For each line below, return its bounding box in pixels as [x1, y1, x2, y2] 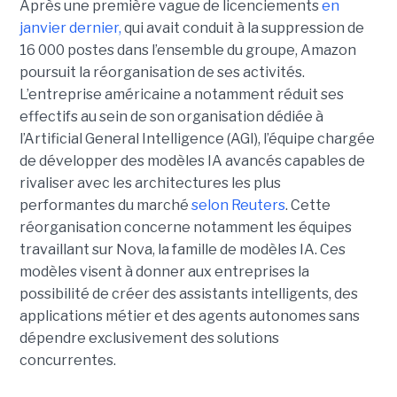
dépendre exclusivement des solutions [19, 329, 279, 346]
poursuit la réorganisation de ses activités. [19, 63, 305, 81]
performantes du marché [19, 196, 191, 214]
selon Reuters [191, 196, 285, 214]
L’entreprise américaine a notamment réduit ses [19, 85, 344, 103]
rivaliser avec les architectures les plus [19, 174, 281, 191]
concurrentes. [19, 351, 116, 369]
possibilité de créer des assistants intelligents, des [19, 284, 358, 302]
